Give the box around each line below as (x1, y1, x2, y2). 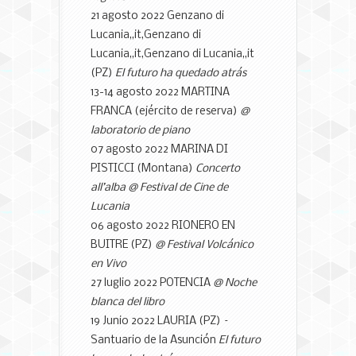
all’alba (91, 181, 126, 194)
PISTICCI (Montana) (91, 162, 195, 175)
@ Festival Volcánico (155, 238, 253, 251)
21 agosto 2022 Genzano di (91, 10, 224, 22)
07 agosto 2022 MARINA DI (91, 143, 228, 156)
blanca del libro (91, 296, 164, 308)
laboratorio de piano (91, 124, 190, 137)
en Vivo (91, 257, 126, 270)
